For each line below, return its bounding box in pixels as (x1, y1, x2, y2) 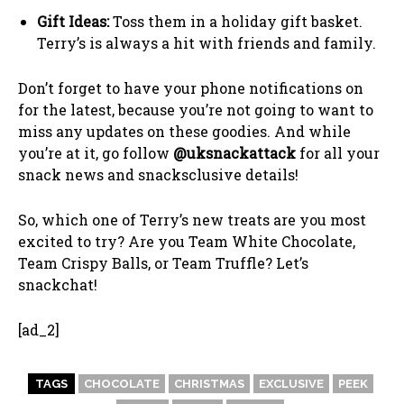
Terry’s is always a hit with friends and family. (37, 32, 376, 52)
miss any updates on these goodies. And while (18, 121, 351, 141)
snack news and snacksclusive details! (18, 164, 298, 184)
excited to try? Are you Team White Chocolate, (18, 231, 355, 251)
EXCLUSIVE (258, 376, 324, 390)
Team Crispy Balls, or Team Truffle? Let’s (18, 252, 308, 272)
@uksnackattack (173, 142, 296, 162)
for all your (296, 142, 380, 162)
